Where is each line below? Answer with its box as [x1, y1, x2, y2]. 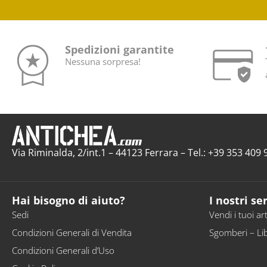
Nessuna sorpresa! [64, 55, 141, 68]
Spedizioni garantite [64, 42, 174, 57]
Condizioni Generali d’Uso [12, 244, 114, 257]
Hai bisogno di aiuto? [12, 193, 125, 208]
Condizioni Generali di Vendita [12, 226, 132, 239]
